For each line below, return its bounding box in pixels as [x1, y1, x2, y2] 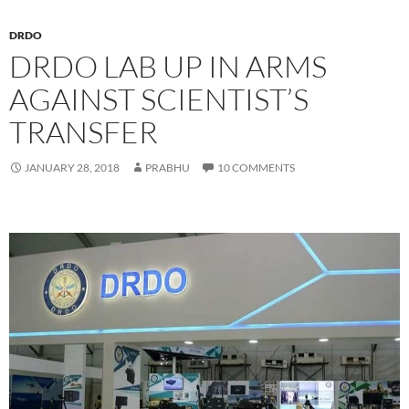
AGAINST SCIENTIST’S [9, 79, 309, 118]
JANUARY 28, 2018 [25, 160, 120, 174]
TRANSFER [9, 112, 158, 151]
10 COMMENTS [217, 160, 295, 174]
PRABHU [145, 160, 190, 174]
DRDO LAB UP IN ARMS [9, 47, 327, 85]
